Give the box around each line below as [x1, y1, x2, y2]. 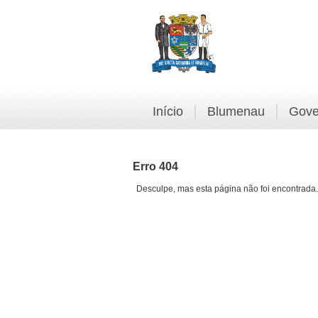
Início [153, 104, 183, 119]
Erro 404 [133, 160, 178, 172]
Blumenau [207, 104, 265, 119]
